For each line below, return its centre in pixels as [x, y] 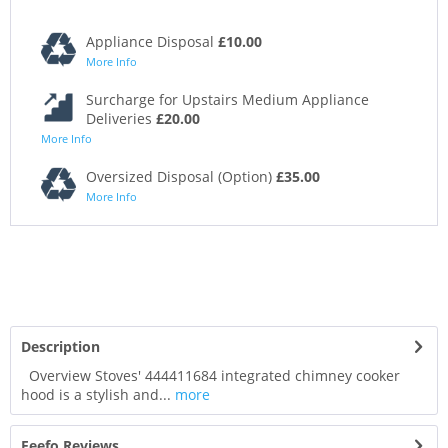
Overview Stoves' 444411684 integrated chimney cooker [210, 376]
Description [60, 347]
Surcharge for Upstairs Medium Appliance [227, 100]
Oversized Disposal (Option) [181, 177]
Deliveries [121, 119]
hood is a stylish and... [96, 395]
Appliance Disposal [152, 42]
